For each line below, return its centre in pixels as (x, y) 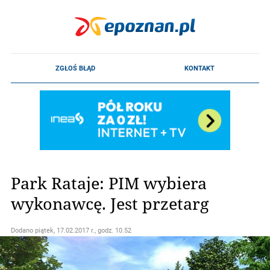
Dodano (23, 230)
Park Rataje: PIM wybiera (109, 183)
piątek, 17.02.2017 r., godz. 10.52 (83, 230)
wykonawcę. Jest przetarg (110, 203)
